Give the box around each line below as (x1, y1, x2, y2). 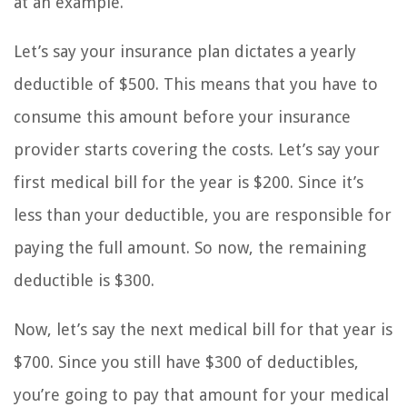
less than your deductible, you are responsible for (14, 205, 392, 225)
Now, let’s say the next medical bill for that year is (14, 320, 392, 340)
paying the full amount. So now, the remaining (14, 238, 366, 258)
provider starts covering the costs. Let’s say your (14, 140, 380, 160)
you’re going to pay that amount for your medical (14, 385, 389, 405)
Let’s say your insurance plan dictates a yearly (14, 42, 356, 62)
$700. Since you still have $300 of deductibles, (14, 352, 359, 372)
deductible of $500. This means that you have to (14, 74, 378, 94)
